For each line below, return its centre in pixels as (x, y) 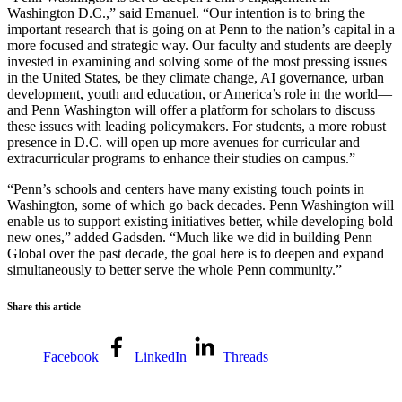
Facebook (71, 357)
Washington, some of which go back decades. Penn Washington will (201, 205)
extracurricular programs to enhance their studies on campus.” (183, 158)
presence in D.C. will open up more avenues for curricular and (184, 142)
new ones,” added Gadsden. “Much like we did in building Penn (190, 237)
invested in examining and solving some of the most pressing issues (197, 61)
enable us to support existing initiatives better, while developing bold (200, 221)
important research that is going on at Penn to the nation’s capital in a (201, 29)
